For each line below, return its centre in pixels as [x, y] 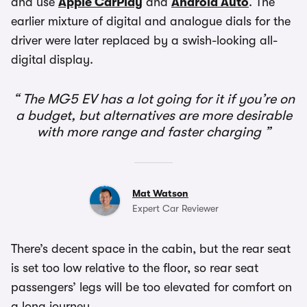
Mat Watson [160, 193]
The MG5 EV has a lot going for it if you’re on [157, 99]
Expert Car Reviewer [175, 208]
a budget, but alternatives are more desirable [153, 115]
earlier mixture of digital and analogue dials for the [151, 21]
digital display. [52, 60]
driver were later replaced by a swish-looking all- [144, 40]
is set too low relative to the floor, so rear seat [135, 268]
